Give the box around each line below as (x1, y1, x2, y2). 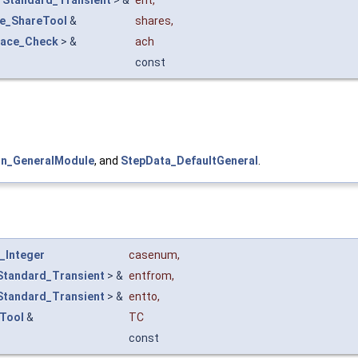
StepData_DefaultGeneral (121, 153, 258, 167)
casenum (129, 249, 177, 262)
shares (135, 14, 171, 27)
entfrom (129, 269, 172, 283)
